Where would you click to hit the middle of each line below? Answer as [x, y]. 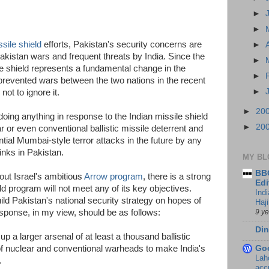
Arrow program [113, 177]
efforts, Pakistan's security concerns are [122, 44]
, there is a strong [177, 177]
